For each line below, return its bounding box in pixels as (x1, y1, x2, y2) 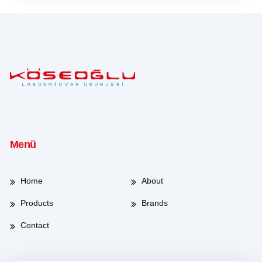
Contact (20, 220, 49, 230)
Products (20, 198, 53, 208)
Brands (142, 198, 168, 208)
